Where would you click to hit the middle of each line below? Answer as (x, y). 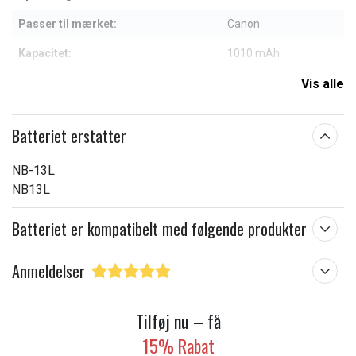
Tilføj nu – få (178, 321)
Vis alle (323, 84)
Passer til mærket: (68, 24)
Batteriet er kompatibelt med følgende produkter (159, 229)
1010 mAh (253, 53)
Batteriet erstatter (69, 136)
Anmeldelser (48, 271)
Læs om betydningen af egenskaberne (178, 91)
